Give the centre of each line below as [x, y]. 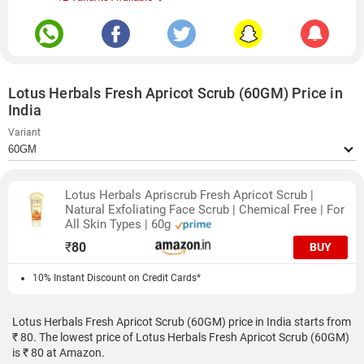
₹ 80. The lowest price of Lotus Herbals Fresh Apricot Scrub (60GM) [181, 337]
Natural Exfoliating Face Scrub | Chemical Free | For [205, 210]
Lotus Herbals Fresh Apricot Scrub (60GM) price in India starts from [182, 322]
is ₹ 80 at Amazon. [58, 353]
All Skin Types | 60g [119, 224]
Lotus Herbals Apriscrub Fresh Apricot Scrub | [189, 195]
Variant [24, 132]
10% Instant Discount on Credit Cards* [117, 278]
